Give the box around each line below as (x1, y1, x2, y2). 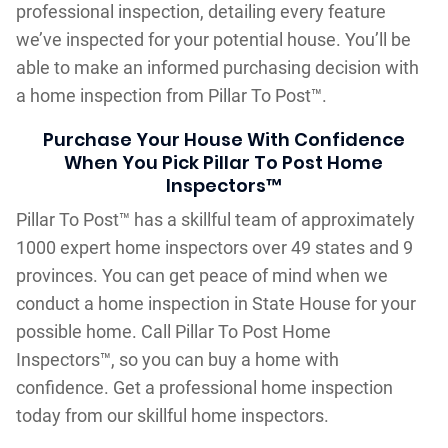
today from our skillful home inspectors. (15, 404, 329, 426)
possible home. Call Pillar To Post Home (15, 320, 331, 342)
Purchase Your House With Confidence (42, 126, 405, 152)
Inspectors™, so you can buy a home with (15, 348, 339, 370)
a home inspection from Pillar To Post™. (15, 84, 327, 106)
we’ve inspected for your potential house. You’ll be (15, 28, 411, 50)
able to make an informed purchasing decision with (15, 56, 419, 78)
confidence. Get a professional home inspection (15, 376, 393, 398)
